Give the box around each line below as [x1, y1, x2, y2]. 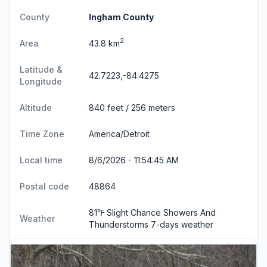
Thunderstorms [89, 219, 151, 229]
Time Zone [20, 128, 64, 139]
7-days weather [151, 219, 213, 229]
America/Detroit [89, 128, 150, 139]
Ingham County [89, 11, 154, 22]
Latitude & [20, 64, 63, 74]
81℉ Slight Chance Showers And [89, 207, 216, 218]
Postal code [20, 181, 69, 191]
